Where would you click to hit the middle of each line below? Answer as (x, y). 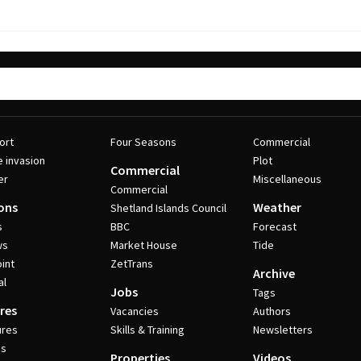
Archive (274, 273)
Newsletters (283, 330)
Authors (272, 311)
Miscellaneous (288, 179)
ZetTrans (131, 263)
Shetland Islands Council (168, 208)
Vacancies (134, 311)
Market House (143, 245)
